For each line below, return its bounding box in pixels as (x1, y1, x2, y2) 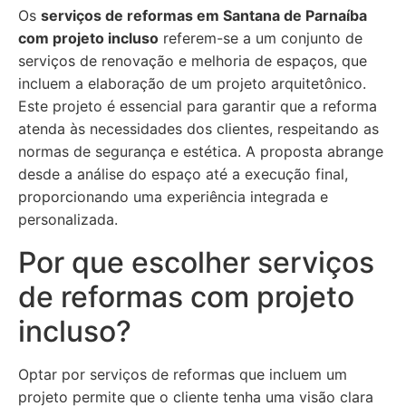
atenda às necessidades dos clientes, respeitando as (18, 120, 379, 138)
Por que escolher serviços (18, 245, 374, 280)
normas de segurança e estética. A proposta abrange (18, 142, 383, 160)
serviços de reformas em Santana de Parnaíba (41, 6, 367, 24)
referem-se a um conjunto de (159, 29, 362, 47)
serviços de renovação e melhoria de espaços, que (18, 52, 367, 70)
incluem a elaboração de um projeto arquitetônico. (18, 74, 366, 92)
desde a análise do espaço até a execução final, (18, 165, 348, 183)
